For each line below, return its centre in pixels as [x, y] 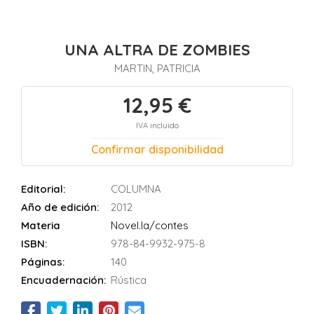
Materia [41, 225]
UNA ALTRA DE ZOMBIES [157, 50]
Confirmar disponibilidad [157, 149]
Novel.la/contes [150, 225]
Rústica [129, 280]
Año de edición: [60, 207]
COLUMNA [136, 189]
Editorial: [43, 189]
